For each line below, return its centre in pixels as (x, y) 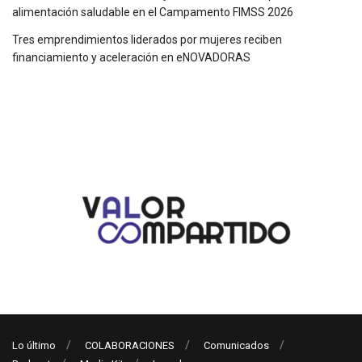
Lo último (34, 346)
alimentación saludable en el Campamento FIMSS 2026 (153, 13)
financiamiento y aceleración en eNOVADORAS (131, 58)
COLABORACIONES (130, 346)
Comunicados (236, 346)
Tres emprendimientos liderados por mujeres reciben (147, 40)
